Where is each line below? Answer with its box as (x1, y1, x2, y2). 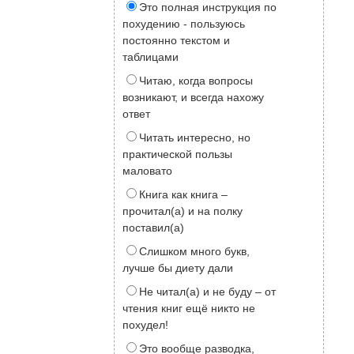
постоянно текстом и (122, 34, 231, 47)
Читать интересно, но (139, 131, 251, 145)
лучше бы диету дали (122, 262, 234, 275)
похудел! (122, 318, 169, 332)
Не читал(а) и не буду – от (139, 285, 277, 299)
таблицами (122, 51, 179, 64)
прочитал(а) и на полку (122, 205, 243, 218)
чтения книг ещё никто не (122, 302, 256, 315)
